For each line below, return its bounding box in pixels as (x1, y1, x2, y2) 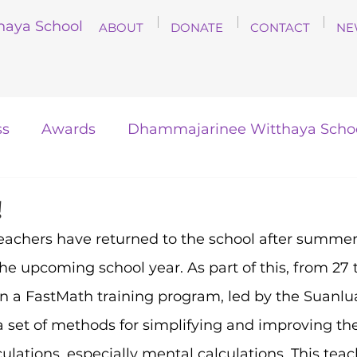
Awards (41, 120, 96, 138)
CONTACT (250, 20, 310, 35)
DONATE (171, 20, 223, 35)
